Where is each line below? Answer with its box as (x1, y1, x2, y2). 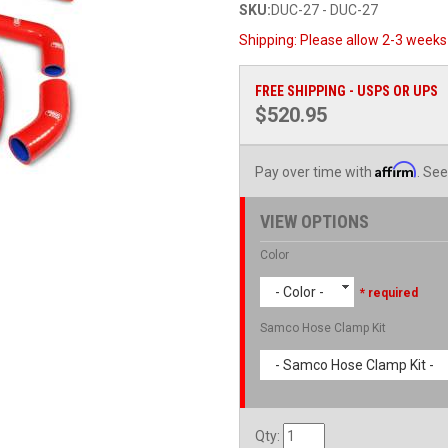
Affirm (375, 161, 417, 178)
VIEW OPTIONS (260, 211, 369, 232)
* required (357, 286, 418, 300)
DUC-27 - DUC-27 (271, 2, 378, 18)
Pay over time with (255, 164, 375, 180)
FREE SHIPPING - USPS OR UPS (255, 83, 438, 99)
